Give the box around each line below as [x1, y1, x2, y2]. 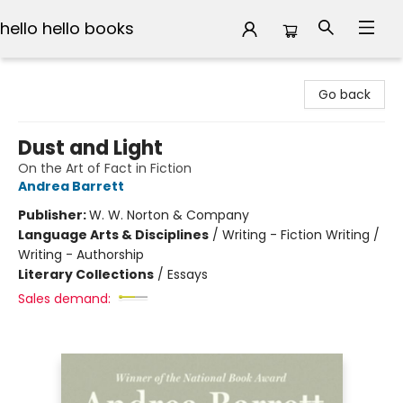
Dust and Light [18, 134, 163, 162]
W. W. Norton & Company [89, 206, 249, 224]
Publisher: [18, 206, 89, 224]
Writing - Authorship [18, 246, 144, 264]
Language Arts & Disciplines [18, 226, 209, 244]
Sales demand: [18, 290, 111, 308]
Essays [167, 265, 208, 283]
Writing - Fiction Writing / [222, 226, 380, 244]
